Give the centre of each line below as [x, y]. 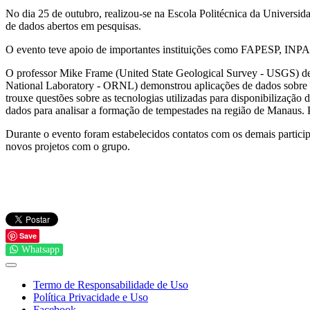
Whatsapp [40, 249]
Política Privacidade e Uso [91, 297]
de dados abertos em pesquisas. [73, 26]
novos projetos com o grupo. [68, 146]
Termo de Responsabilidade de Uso [111, 284]
